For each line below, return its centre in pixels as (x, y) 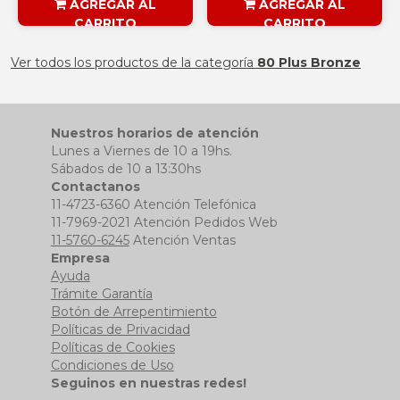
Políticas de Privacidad (120, 329)
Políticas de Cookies (112, 347)
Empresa (80, 258)
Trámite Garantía (101, 293)
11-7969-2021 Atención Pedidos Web (164, 222)
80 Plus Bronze (309, 63)
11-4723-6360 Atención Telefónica (153, 204)
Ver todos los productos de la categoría (134, 63)
